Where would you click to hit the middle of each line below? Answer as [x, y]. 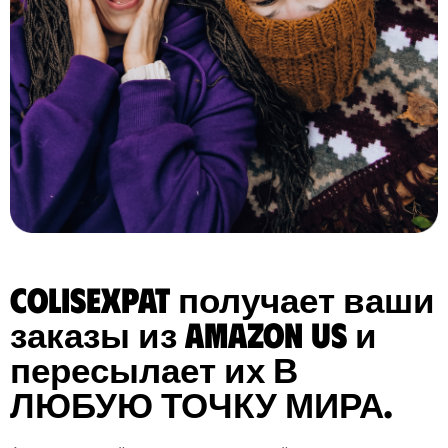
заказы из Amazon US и [193, 333]
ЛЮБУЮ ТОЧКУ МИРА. [201, 403]
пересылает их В [154, 368]
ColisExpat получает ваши [222, 298]
